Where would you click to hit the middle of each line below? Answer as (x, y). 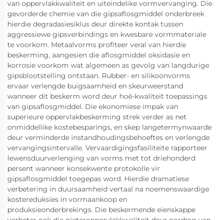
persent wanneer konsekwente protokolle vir (84, 168)
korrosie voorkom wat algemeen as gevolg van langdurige (108, 65)
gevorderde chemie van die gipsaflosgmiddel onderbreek (106, 14)
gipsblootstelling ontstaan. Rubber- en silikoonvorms (99, 76)
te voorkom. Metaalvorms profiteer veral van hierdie (97, 45)
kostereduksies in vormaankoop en (67, 199)
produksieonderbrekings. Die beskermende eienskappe (101, 210)
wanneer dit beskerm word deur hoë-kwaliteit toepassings (107, 96)
